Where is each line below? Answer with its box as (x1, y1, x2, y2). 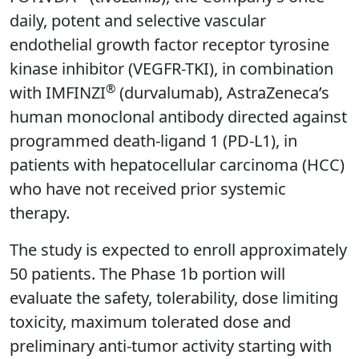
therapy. (10, 202, 70, 224)
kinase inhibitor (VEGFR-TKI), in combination (10, 58, 333, 80)
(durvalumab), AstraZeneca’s (115, 82, 329, 104)
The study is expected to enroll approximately (10, 239, 347, 261)
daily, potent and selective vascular (10, 10, 266, 32)
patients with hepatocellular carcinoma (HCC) (10, 154, 345, 176)
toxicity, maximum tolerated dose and (10, 311, 291, 333)
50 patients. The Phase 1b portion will (10, 263, 285, 285)
